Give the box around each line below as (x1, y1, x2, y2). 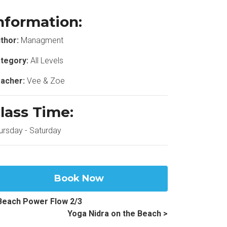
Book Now (54, 173, 104, 184)
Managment (19, 35, 63, 45)
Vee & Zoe (25, 76, 65, 86)
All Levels (28, 56, 63, 65)
